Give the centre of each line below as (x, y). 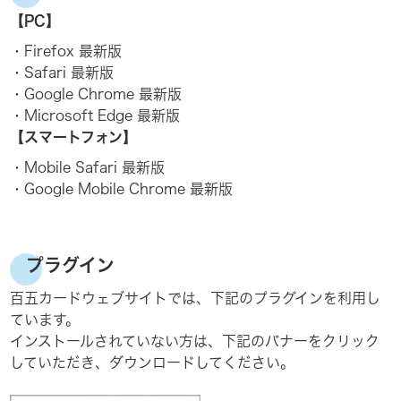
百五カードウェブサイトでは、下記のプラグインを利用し (196, 298)
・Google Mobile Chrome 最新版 (122, 189)
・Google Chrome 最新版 (96, 94)
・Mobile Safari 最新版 (88, 167)
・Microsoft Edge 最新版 (95, 115)
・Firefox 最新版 (66, 51)
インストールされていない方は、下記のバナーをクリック (195, 341)
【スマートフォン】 (74, 137)
